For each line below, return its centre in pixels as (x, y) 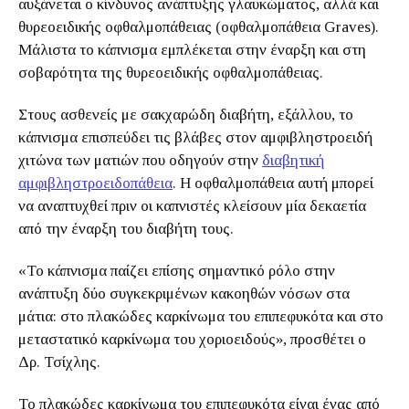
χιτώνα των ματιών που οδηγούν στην (140, 160)
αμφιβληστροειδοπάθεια (95, 183)
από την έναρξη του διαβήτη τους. (128, 229)
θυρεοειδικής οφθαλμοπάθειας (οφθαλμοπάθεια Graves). (199, 27)
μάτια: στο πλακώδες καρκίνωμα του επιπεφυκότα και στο (201, 316)
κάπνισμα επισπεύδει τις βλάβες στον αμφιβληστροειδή (195, 137)
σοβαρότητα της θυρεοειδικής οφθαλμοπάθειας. (174, 73)
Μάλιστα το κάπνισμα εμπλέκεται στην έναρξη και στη (192, 50)
